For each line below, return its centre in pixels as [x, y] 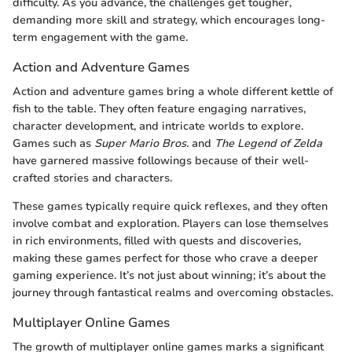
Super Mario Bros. [141, 144]
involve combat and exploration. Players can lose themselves [170, 224]
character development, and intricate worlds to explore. [158, 126]
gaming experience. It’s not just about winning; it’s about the [169, 276]
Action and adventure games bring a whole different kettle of [173, 92]
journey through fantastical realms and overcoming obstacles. [173, 293]
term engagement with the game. [100, 37]
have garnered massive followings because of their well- [161, 161]
